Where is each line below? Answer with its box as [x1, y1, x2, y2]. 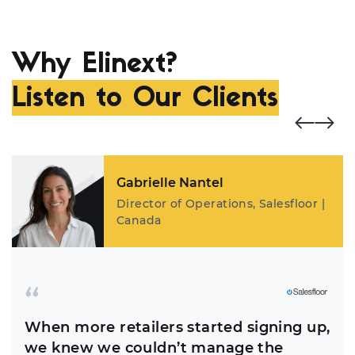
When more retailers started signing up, [25, 319, 330, 337]
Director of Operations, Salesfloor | [116, 197, 326, 212]
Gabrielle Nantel [116, 175, 223, 191]
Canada [116, 213, 162, 228]
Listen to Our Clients [12, 85, 278, 113]
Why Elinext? [12, 52, 177, 80]
